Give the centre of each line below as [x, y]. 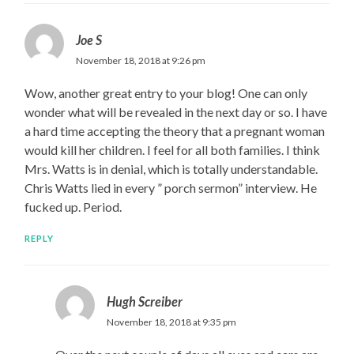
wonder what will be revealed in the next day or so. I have [176, 112]
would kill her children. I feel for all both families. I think [173, 150]
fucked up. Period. [73, 207]
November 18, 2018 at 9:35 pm [171, 322]
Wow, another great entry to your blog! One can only [166, 93]
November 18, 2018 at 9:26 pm [141, 61]
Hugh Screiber [144, 302]
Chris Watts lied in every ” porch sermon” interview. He [171, 188]
